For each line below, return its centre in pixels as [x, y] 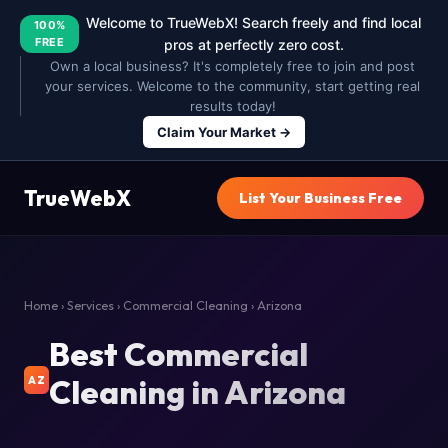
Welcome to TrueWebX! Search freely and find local [254, 22]
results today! [232, 106]
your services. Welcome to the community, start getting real [232, 86]
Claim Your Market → [224, 132]
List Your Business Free [320, 198]
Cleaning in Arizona [198, 392]
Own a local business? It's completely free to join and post [232, 66]
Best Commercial [179, 354]
